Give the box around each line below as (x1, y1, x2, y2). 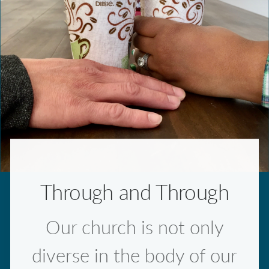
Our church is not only (45, 219, 224, 238)
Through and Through (40, 183, 229, 205)
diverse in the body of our (32, 247, 237, 267)
